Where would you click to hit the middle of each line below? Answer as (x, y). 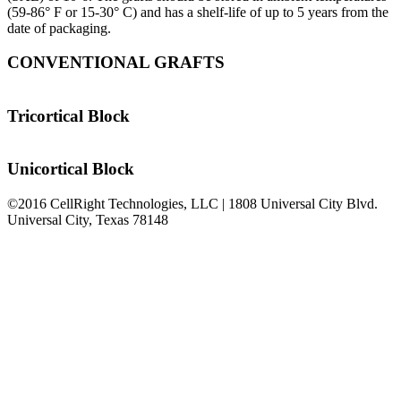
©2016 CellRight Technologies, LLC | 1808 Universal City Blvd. (192, 204)
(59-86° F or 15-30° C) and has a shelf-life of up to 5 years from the (198, 12)
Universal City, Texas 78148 (88, 220)
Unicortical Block (71, 169)
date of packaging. (59, 28)
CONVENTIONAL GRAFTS (116, 63)
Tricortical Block (68, 115)
